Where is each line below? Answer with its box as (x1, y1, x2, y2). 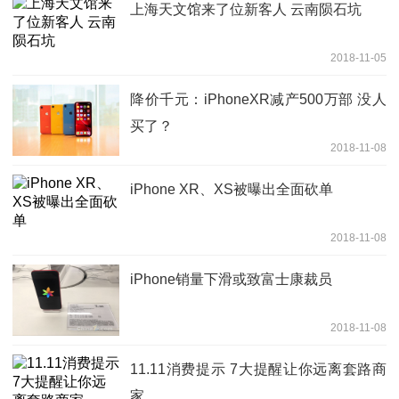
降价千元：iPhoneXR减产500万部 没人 (130, 92, 387, 108)
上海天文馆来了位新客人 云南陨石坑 (130, 2, 362, 18)
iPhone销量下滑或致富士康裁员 (130, 272, 332, 288)
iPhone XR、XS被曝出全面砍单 (130, 182, 333, 198)
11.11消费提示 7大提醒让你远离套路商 (130, 362, 387, 378)
